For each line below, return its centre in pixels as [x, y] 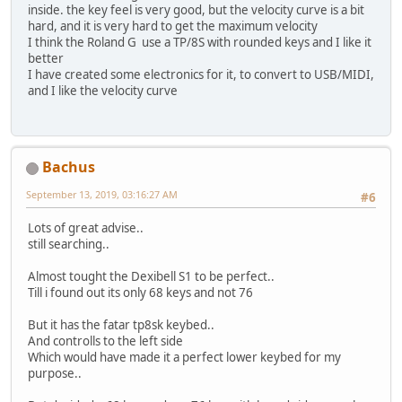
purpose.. [55, 374]
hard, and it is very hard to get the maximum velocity [173, 26]
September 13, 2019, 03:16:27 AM [102, 195]
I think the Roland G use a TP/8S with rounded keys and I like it [200, 42]
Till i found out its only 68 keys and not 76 [140, 293]
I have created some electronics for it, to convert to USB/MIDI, [201, 74]
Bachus [69, 167]
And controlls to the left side [105, 341]
